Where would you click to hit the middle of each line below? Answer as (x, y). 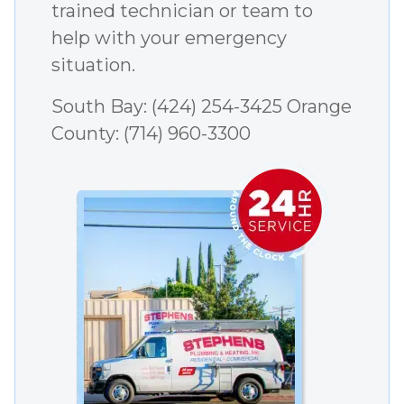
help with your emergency (169, 38)
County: (87, 134)
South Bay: (101, 107)
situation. (93, 65)
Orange (317, 107)
